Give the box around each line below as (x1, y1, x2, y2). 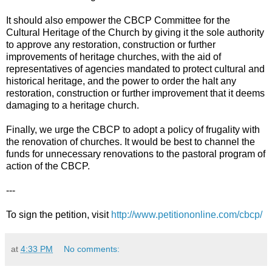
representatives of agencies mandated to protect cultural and (6, 63, 265, 74)
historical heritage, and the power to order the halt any (6, 75, 236, 86)
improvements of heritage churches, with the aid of (6, 51, 221, 62)
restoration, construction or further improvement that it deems (6, 87, 265, 98)
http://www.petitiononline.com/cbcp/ (111, 209, 262, 220)
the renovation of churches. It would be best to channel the (6, 136, 255, 147)
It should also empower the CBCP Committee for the (6, 15, 230, 25)
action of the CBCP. (6, 160, 90, 171)
